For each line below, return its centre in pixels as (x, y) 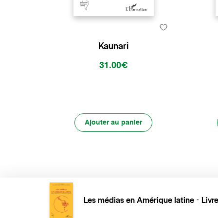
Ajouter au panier (114, 123)
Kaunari (114, 46)
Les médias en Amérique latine (139, 200)
